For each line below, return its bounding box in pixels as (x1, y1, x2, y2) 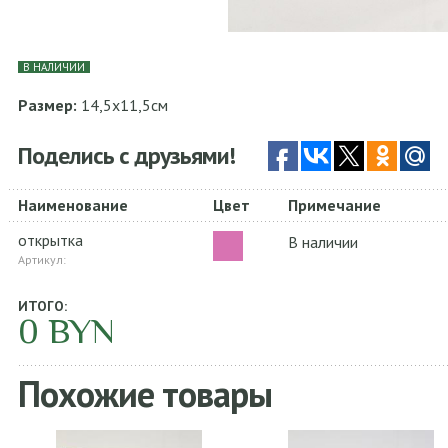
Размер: (18, 95, 78, 115)
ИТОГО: (18, 297, 68, 315)
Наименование (18, 195, 129, 215)
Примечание (288, 195, 382, 215)
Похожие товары (18, 370, 273, 417)
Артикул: (18, 252, 67, 267)
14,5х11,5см (77, 95, 169, 115)
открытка (18, 230, 84, 250)
